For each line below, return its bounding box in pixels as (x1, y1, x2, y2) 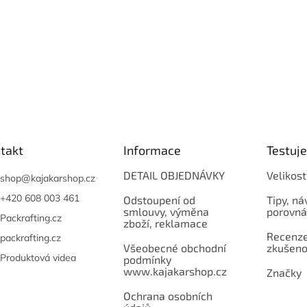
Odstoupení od (123, 193, 195, 207)
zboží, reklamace (123, 217, 208, 230)
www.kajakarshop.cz (123, 265, 227, 278)
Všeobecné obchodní (123, 241, 226, 255)
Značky (267, 266, 302, 280)
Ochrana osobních (123, 289, 212, 303)
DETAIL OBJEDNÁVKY (123, 169, 225, 182)
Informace (123, 143, 181, 158)
